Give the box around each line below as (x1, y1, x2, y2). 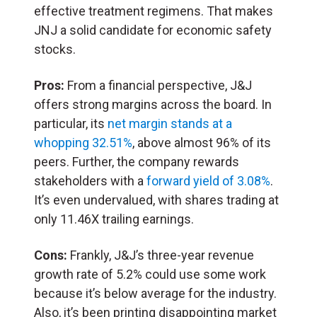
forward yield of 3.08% (146, 173, 270, 188)
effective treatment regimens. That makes (34, 3, 273, 18)
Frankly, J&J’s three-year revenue (67, 247, 254, 263)
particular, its (34, 115, 108, 131)
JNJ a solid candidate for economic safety (34, 22, 272, 38)
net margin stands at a (108, 115, 232, 131)
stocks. (34, 41, 76, 57)
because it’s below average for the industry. (34, 285, 277, 301)
